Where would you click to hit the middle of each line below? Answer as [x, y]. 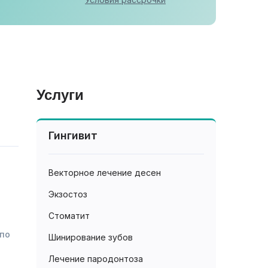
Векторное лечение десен [105, 173]
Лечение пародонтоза [96, 259]
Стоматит [69, 216]
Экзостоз [68, 194]
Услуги [60, 94]
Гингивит [73, 135]
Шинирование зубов [91, 237]
